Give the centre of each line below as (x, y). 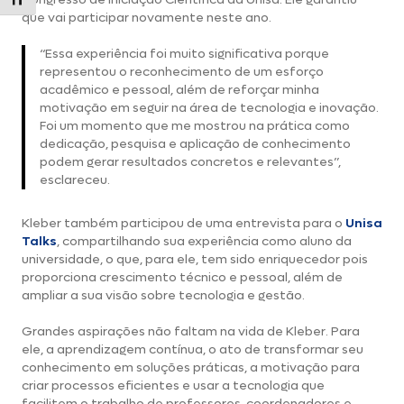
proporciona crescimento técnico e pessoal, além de (182, 277)
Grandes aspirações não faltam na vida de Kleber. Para (191, 331)
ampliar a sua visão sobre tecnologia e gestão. (163, 295)
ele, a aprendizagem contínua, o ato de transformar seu (193, 349)
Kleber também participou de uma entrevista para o (184, 223)
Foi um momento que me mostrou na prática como (195, 126)
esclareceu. (75, 180)
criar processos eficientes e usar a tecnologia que (173, 386)
